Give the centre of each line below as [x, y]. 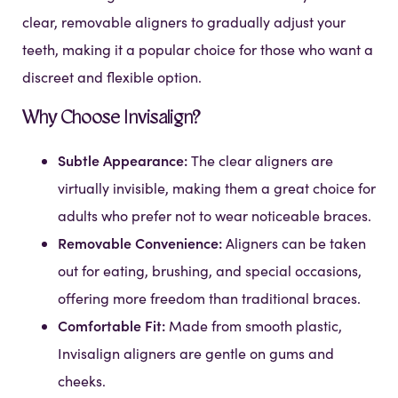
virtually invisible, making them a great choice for [217, 188]
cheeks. [82, 381]
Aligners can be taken [296, 243]
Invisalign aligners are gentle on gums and [196, 354]
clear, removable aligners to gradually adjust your [184, 22]
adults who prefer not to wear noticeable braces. [215, 216]
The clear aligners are [262, 161]
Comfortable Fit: [113, 326]
